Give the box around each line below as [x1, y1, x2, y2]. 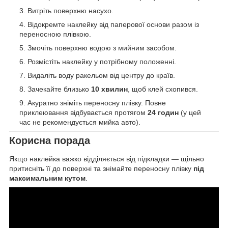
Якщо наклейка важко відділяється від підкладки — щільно [9, 154, 204, 163]
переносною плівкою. [19, 30, 91, 39]
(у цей [179, 108, 201, 117]
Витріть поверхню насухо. [27, 7, 113, 15]
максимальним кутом [9, 174, 85, 182]
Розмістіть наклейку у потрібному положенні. [27, 58, 176, 66]
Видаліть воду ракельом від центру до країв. [27, 71, 175, 80]
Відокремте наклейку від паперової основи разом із [27, 20, 199, 29]
